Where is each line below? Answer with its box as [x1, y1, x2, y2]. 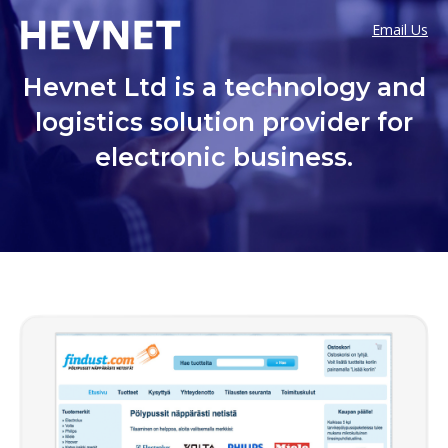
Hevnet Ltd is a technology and [22, 72, 426, 102]
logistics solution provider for [35, 107, 413, 137]
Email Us [372, 20, 428, 39]
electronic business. [95, 142, 353, 172]
